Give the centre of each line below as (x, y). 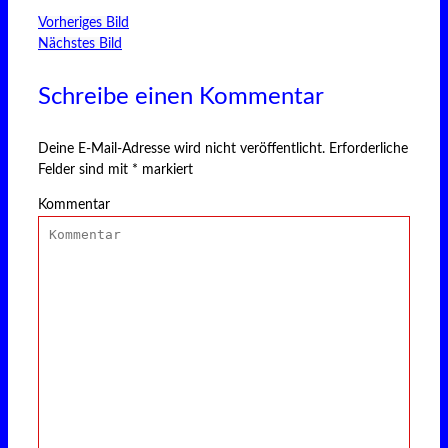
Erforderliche (368, 149)
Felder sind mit (85, 170)
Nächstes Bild (80, 44)
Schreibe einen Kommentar (181, 97)
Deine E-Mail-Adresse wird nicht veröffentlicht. (181, 149)
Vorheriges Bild (83, 23)
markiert (165, 170)
